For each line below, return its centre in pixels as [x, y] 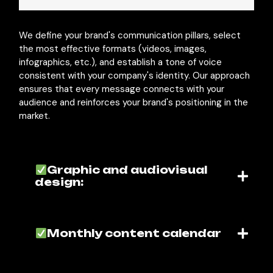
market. [35, 116]
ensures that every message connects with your [122, 89]
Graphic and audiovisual [127, 170]
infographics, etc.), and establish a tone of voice [121, 62]
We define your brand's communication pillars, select [130, 35]
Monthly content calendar [134, 233]
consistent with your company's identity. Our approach [135, 76]
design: [59, 182]
